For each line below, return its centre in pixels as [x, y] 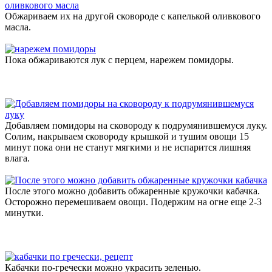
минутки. [24, 212]
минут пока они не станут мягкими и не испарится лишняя [128, 147]
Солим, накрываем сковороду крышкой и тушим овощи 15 [127, 136]
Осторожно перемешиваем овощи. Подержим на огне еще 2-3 [133, 202]
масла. [18, 27]
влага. [17, 158]
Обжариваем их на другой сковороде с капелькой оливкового [133, 16]
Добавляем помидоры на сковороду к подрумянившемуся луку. [136, 125]
